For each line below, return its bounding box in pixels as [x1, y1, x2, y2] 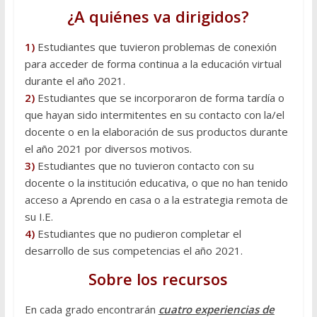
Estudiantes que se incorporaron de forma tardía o [34, 91, 284, 105]
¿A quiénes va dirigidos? [67, 6, 250, 28]
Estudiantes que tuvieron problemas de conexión [37, 40, 277, 54]
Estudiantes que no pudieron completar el [37, 226, 241, 241]
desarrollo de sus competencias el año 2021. [24, 243, 243, 258]
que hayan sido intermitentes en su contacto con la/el [24, 108, 284, 122]
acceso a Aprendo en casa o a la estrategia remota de [24, 192, 288, 207]
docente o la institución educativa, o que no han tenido [24, 175, 288, 190]
